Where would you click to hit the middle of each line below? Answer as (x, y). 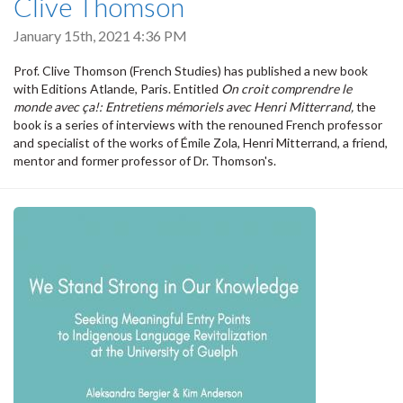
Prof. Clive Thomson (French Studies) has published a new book (191, 70)
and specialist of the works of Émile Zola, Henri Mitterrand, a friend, (201, 142)
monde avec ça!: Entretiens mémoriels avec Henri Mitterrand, (185, 106)
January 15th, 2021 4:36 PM (100, 35)
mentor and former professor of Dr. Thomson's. (145, 160)
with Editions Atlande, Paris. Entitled (117, 88)
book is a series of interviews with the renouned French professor (198, 124)
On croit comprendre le (287, 88)
